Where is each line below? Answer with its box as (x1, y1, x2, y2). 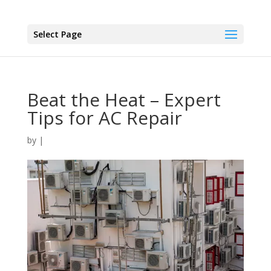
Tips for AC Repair (27, 105, 182, 130)
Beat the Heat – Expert (27, 87, 221, 112)
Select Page (33, 28, 82, 40)
